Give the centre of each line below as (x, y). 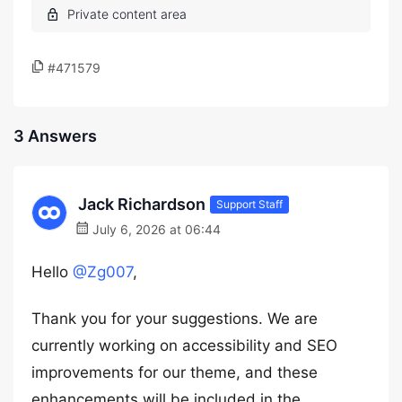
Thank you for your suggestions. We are (175, 319)
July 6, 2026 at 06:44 (155, 229)
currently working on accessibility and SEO (184, 345)
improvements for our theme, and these (175, 372)
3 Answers (55, 136)
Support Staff (249, 204)
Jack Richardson (142, 204)
